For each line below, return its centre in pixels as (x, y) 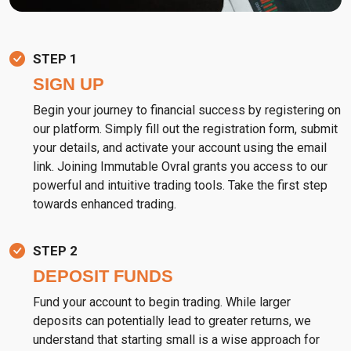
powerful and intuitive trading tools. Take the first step (180, 186)
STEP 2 (55, 251)
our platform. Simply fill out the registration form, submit (185, 129)
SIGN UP (69, 85)
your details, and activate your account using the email (180, 148)
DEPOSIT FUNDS (103, 277)
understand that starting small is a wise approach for (176, 340)
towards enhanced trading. (105, 204)
